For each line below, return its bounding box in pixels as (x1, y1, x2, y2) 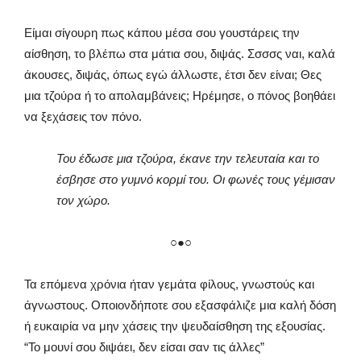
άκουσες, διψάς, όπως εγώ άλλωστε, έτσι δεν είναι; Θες (24, 68, 322, 82)
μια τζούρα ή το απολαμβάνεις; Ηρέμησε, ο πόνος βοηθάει (24, 89, 335, 103)
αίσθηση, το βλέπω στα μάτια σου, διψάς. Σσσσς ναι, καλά (24, 47, 335, 61)
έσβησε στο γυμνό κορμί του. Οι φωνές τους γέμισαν (56, 172, 335, 187)
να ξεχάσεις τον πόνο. (24, 110, 142, 124)
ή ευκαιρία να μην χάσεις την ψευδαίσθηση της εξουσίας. (24, 319, 326, 334)
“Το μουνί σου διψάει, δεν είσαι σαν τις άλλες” (24, 340, 264, 355)
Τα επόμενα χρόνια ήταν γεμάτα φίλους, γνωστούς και (24, 277, 314, 292)
